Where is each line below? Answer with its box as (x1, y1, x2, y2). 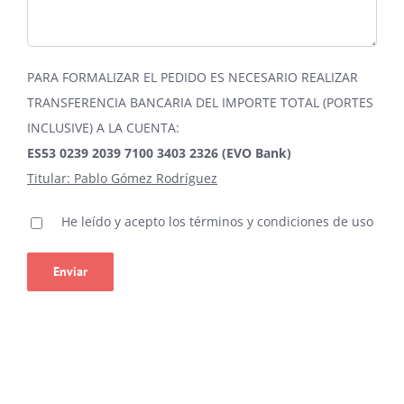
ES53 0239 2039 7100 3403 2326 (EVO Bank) (27, 144, 291, 162)
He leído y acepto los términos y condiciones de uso (58, 213, 373, 231)
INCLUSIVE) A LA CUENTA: (27, 119, 179, 137)
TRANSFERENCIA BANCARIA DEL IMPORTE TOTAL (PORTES (27, 94, 373, 112)
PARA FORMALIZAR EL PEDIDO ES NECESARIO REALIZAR (27, 69, 358, 87)
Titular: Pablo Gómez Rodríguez (27, 170, 217, 188)
